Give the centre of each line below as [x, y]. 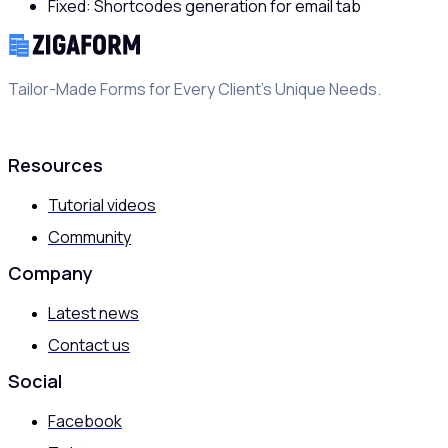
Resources [55, 164]
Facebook [85, 420]
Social [35, 380]
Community [89, 236]
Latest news [93, 312]
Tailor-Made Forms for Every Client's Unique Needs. [194, 88]
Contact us [89, 344]
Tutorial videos [102, 204]
